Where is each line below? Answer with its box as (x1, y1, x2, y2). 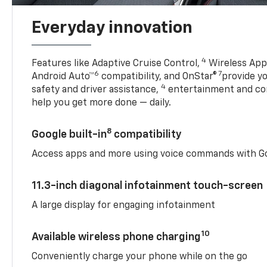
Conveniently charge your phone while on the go (32, 252, 248, 262)
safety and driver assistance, (32, 85, 162, 95)
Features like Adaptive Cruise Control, (32, 58, 200, 69)
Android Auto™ (32, 72, 95, 82)
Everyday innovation (32, 19, 193, 36)
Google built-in (32, 129, 107, 140)
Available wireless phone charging (32, 231, 201, 243)
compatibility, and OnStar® (99, 72, 218, 82)
